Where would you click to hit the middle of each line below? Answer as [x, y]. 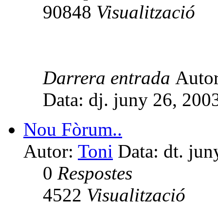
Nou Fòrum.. [73, 129]
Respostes [95, 173]
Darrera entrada [109, 77]
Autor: [51, 151]
